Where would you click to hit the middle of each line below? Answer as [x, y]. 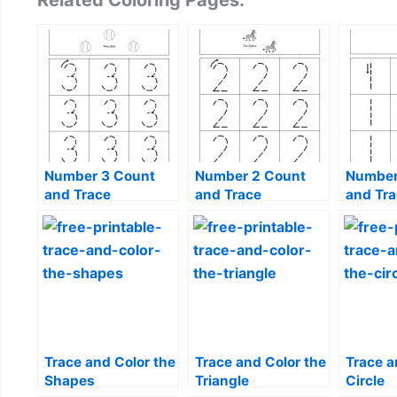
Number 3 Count [100, 176]
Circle [365, 381]
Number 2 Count [250, 176]
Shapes [70, 381]
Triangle [222, 381]
